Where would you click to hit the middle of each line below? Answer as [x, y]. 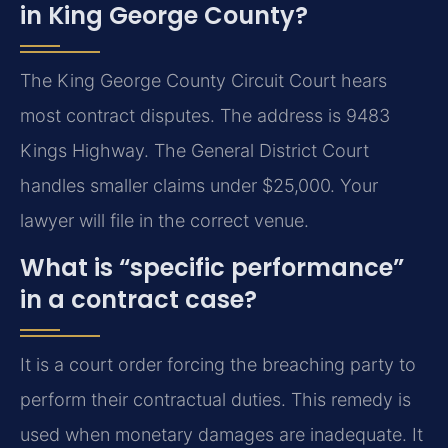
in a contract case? [138, 300]
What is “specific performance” [212, 268]
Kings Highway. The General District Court [194, 151]
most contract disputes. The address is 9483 [205, 116]
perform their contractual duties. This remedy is [215, 400]
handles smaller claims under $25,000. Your [199, 186]
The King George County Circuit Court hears [203, 81]
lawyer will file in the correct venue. [164, 221]
